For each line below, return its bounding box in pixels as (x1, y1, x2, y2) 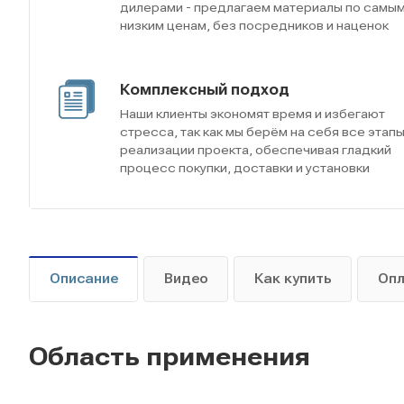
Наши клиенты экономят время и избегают (120, 106, 385, 121)
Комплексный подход (120, 80, 289, 98)
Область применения (29, 341, 310, 372)
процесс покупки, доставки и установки (120, 160, 370, 175)
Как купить (254, 270, 332, 287)
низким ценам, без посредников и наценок (120, 17, 389, 32)
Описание (50, 270, 118, 287)
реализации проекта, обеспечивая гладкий (120, 142, 391, 157)
